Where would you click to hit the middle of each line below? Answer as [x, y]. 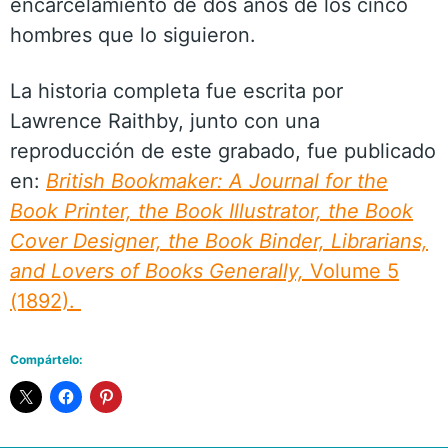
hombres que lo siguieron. [133, 35]
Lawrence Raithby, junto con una [165, 121]
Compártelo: [46, 359]
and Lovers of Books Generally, [157, 271]
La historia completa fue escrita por [176, 91]
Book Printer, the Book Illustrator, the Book [211, 211]
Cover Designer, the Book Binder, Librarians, [219, 241]
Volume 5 [351, 271]
